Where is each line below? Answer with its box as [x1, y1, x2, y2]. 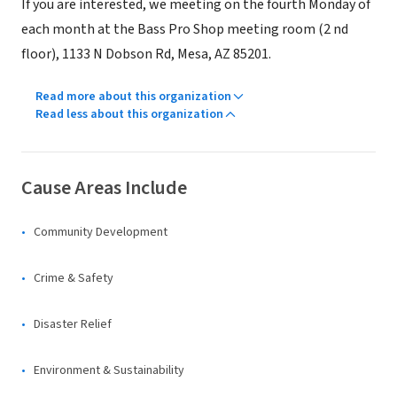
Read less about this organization [35, 105, 223, 123]
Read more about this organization [35, 88, 231, 105]
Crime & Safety [34, 269, 113, 287]
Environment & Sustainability [34, 362, 184, 379]
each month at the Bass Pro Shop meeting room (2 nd [21, 19, 348, 39]
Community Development [34, 223, 167, 241]
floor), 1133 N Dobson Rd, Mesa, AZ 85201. [21, 44, 271, 64]
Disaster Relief [34, 315, 112, 333]
